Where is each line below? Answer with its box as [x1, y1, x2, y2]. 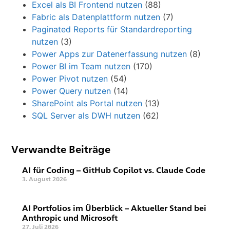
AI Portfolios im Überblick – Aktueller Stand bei [22, 203, 207, 214]
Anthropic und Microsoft [22, 213, 118, 223]
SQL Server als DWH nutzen [32, 110, 141, 121]
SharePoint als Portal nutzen [32, 98, 143, 109]
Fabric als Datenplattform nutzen [32, 12, 161, 23]
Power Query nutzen [32, 86, 111, 97]
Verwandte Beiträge [11, 143, 111, 156]
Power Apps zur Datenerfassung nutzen [32, 49, 187, 60]
